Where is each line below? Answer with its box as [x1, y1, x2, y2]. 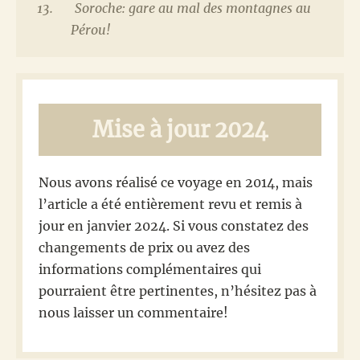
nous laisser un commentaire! [39, 304, 228, 321]
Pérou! [70, 21, 110, 38]
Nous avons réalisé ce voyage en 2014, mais [39, 174, 313, 190]
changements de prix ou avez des [39, 239, 250, 256]
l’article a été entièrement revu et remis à [39, 195, 302, 212]
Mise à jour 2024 [92, 115, 268, 143]
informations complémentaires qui [39, 260, 261, 277]
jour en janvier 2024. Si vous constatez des [39, 217, 309, 234]
